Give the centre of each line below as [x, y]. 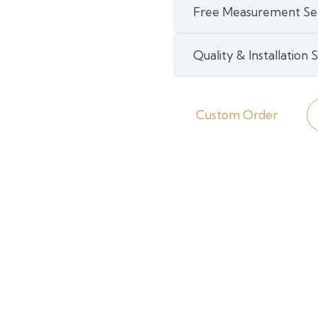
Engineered [206, 14]
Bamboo [197, 44]
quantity [197, 74]
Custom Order [236, 114]
